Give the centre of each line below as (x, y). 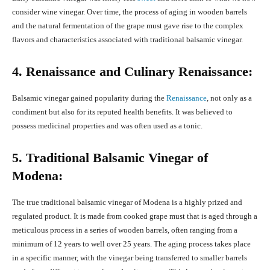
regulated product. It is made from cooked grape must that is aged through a (135, 216)
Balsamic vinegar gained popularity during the (89, 98)
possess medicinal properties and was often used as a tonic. (107, 126)
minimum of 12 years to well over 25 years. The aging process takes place (131, 244)
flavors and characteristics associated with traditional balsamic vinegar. (127, 40)
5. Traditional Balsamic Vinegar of (110, 158)
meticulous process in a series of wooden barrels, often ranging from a (125, 230)
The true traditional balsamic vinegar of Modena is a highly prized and (127, 202)
